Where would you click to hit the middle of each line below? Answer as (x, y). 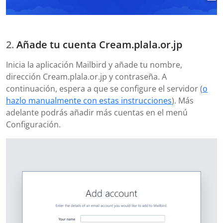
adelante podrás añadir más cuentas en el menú (97, 113)
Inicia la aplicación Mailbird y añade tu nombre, (94, 65)
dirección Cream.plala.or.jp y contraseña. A (86, 77)
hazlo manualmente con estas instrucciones (89, 101)
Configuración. (33, 125)
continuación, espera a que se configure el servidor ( (104, 89)
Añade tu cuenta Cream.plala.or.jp (99, 45)
